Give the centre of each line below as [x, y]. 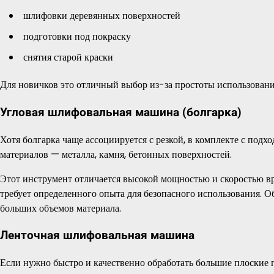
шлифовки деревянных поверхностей [102, 16]
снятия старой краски [68, 57]
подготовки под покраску [77, 37]
